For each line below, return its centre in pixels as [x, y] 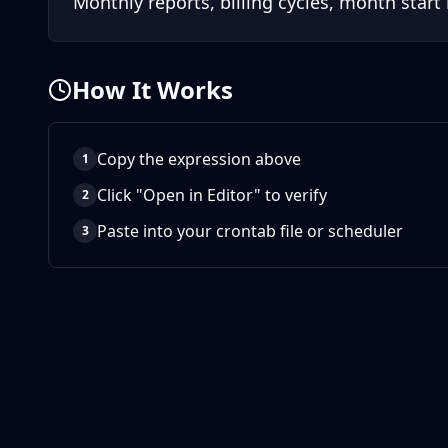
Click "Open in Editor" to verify [212, 195]
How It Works [152, 89]
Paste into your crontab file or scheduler [250, 231]
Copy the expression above [199, 159]
